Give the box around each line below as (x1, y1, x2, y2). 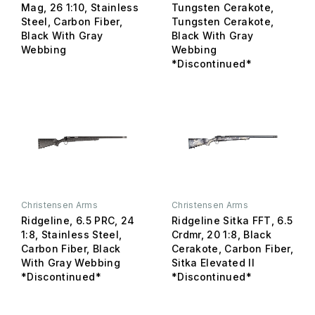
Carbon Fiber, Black (21, 242, 121, 255)
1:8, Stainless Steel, (21, 228, 122, 240)
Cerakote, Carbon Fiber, (172, 242, 294, 255)
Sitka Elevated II (172, 256, 255, 269)
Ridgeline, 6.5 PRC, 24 (21, 214, 135, 226)
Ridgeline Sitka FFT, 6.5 (172, 214, 293, 226)
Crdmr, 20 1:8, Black (172, 228, 271, 240)
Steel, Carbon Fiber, (21, 15, 122, 27)
